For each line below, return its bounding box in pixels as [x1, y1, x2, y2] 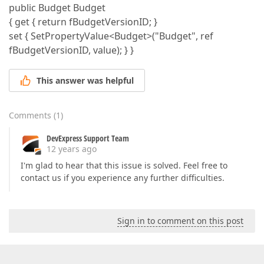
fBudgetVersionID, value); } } [9, 44, 134, 57]
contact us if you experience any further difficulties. [21, 172, 225, 184]
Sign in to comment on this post [117, 215, 243, 227]
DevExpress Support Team [47, 133, 129, 144]
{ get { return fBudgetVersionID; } [9, 15, 157, 28]
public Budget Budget [9, 1, 105, 14]
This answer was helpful [37, 75, 134, 87]
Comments [9, 110, 51, 121]
